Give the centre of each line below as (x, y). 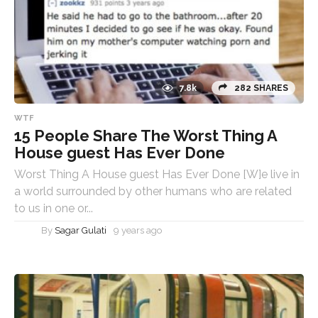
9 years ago (138, 230)
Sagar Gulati (81, 230)
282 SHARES (261, 88)
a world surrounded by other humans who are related (153, 191)
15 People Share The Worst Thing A (146, 135)
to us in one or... (54, 208)
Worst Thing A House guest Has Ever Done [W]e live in (157, 174)
